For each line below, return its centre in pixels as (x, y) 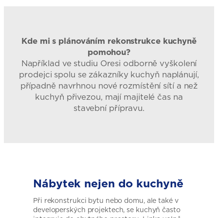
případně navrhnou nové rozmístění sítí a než (109, 85)
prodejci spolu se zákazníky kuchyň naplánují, (109, 74)
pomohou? (109, 52)
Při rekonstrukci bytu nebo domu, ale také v (106, 200)
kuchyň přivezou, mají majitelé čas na (109, 97)
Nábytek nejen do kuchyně (108, 183)
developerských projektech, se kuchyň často (107, 209)
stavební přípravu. (109, 108)
